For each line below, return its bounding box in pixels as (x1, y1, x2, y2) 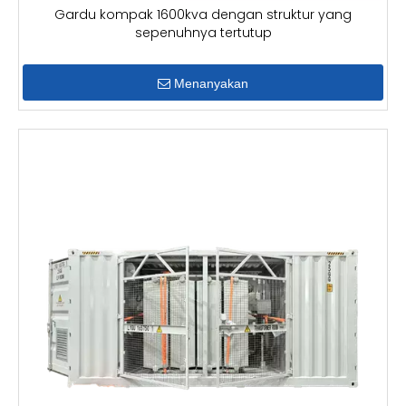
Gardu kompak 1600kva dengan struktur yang (54, 5, 352, 24)
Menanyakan (174, 76, 248, 91)
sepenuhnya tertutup (134, 24, 272, 42)
